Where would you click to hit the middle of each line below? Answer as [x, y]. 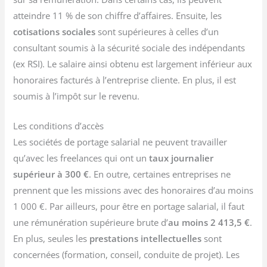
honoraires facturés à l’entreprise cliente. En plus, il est [125, 80]
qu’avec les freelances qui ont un [81, 158]
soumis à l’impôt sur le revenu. [77, 96]
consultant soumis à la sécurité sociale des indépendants [129, 47]
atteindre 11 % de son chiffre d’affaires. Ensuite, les [118, 15]
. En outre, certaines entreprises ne [160, 174]
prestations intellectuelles [145, 238]
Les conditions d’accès [59, 126]
